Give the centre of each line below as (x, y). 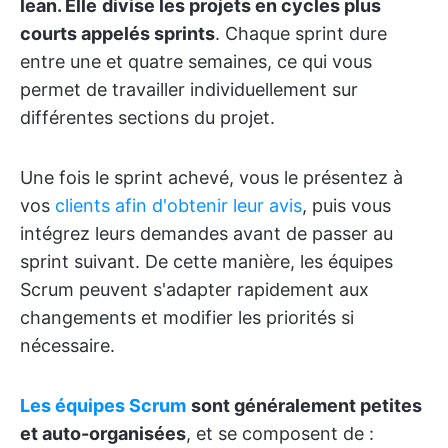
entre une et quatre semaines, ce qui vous (196, 61)
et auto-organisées (103, 433)
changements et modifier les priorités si (187, 317)
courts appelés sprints (117, 33)
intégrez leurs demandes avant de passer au (206, 233)
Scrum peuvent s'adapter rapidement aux (194, 289)
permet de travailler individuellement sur (189, 89)
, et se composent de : (280, 433)
